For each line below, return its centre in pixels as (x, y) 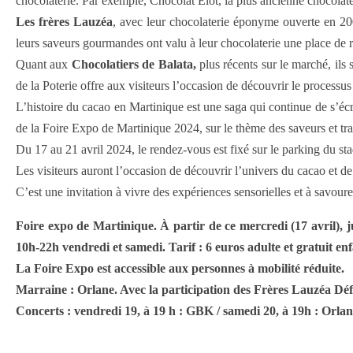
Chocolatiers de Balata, (134, 64)
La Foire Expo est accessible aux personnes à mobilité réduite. (180, 268)
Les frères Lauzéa (64, 22)
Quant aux (44, 64)
